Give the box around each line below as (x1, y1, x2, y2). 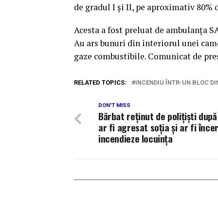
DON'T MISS (98, 102, 130, 109)
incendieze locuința (98, 131, 173, 145)
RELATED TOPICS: (74, 78, 127, 86)
